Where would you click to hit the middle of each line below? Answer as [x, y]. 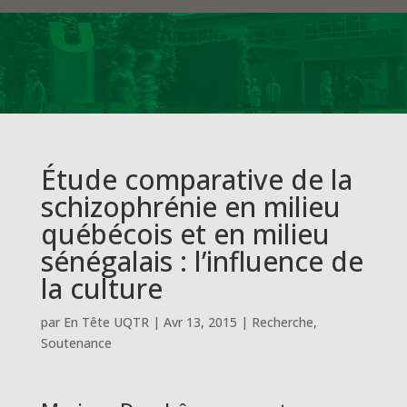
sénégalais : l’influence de [202, 261]
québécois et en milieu [185, 234]
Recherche [282, 322]
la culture [101, 288]
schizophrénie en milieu [190, 207]
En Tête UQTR [106, 322]
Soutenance [76, 343]
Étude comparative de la [196, 179]
